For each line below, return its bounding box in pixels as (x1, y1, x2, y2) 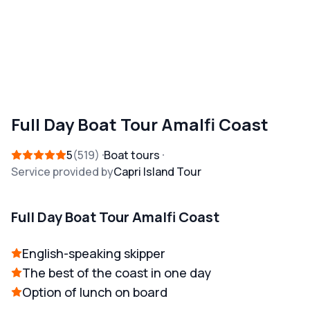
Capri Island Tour (113, 164, 201, 180)
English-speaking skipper (22, 245, 165, 262)
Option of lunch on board (22, 284, 167, 301)
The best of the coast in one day (22, 264, 211, 282)
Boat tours (104, 147, 160, 163)
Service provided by (11, 164, 113, 180)
